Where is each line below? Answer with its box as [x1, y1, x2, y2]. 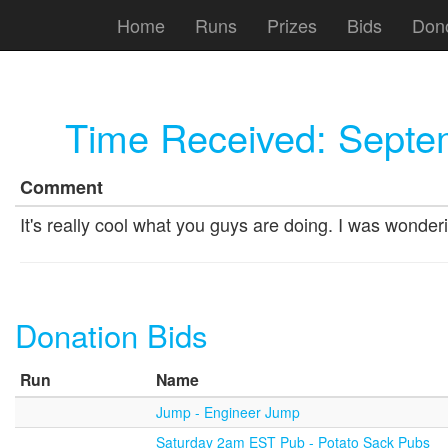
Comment [20, 173, 103, 200]
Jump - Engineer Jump [156, 402, 300, 422]
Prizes [267, 11, 317, 38]
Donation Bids [15, 311, 208, 357]
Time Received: [64, 109, 338, 164]
